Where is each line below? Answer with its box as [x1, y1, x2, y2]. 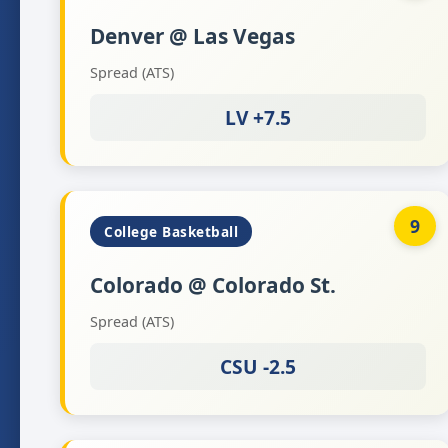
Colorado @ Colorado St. [90, 271, 336, 299]
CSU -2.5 [220, 353, 297, 380]
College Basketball [104, 222, 238, 241]
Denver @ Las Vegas [90, 22, 295, 50]
